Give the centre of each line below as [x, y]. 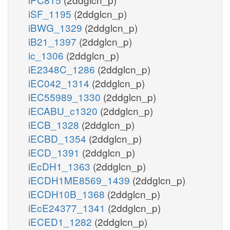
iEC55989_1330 [66, 97]
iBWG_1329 [56, 27]
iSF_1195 [51, 13]
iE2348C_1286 [63, 69]
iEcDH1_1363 [61, 166]
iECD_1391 [55, 152]
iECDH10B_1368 [68, 194]
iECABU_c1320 [64, 110]
